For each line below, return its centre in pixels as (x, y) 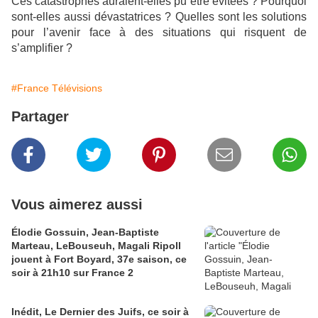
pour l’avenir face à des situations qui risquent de (159, 33)
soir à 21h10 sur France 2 (72, 273)
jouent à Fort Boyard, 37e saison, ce (99, 259)
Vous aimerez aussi (77, 205)
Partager (40, 117)
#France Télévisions (57, 88)
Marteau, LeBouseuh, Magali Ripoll (96, 246)
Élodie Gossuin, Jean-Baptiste (85, 232)
